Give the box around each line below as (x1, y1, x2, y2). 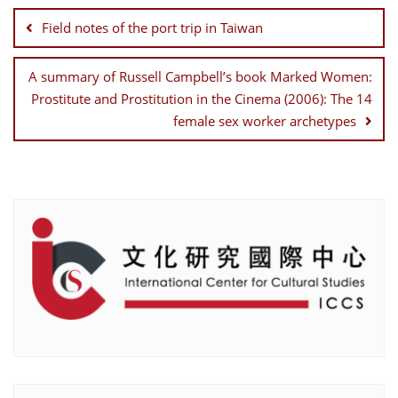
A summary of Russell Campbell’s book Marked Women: (28, 68, 372, 86)
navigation (12, 2, 115, 28)
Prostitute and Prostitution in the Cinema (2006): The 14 (31, 90, 372, 108)
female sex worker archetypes (173, 112, 356, 131)
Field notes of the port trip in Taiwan (42, 19, 263, 37)
